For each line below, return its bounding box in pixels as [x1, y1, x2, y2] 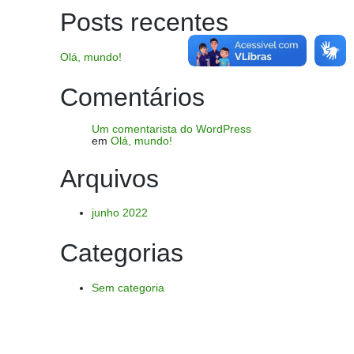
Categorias [60, 239, 183, 268]
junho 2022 [92, 206, 148, 220]
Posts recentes [60, 8, 228, 37]
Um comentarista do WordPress [92, 122, 251, 135]
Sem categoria [92, 281, 164, 294]
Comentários [60, 82, 205, 111]
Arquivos [60, 164, 159, 193]
